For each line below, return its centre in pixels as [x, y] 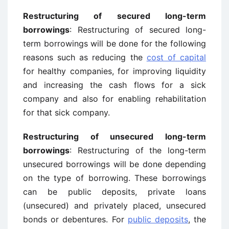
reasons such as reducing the [85, 57]
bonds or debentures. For [75, 219]
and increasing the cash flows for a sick [114, 85]
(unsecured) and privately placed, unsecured [114, 205]
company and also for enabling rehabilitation [114, 99]
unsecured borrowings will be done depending [114, 164]
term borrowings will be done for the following [114, 43]
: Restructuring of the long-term [138, 150]
